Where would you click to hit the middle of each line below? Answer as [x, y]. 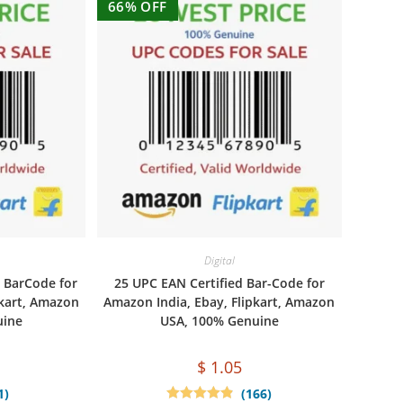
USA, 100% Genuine [219, 321]
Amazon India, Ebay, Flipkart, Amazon [219, 302]
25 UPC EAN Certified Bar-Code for [219, 283]
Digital [219, 261]
